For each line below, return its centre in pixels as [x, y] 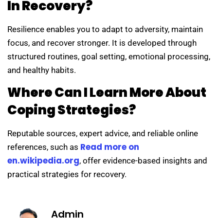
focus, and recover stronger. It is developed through [102, 43]
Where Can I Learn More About [107, 93]
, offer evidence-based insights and [143, 161]
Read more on [110, 147]
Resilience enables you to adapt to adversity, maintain [105, 29]
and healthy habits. [42, 70]
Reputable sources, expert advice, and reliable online [103, 134]
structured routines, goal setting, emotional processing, [109, 56]
